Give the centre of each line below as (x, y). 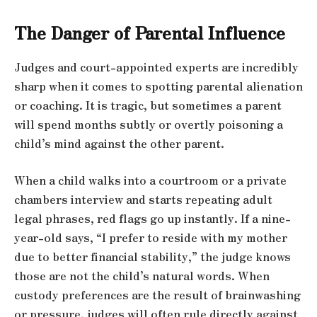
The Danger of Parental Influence (150, 33)
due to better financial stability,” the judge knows (152, 256)
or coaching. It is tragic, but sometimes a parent (148, 105)
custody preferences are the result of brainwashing (157, 294)
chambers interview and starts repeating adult (143, 199)
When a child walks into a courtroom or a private (150, 180)
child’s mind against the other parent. (119, 144)
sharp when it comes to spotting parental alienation (158, 86)
